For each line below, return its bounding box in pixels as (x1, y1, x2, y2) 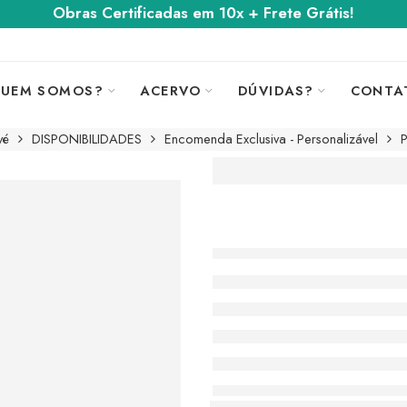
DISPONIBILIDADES (32, 128, 142, 148)
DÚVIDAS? (237, 80, 314, 100)
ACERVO (140, 80, 202, 100)
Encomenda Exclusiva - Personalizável (164, 128, 378, 148)
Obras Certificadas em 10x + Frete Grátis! (53, 2, 354, 25)
